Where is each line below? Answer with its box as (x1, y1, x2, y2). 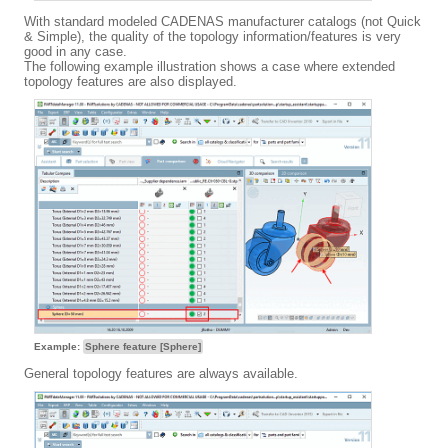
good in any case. (24, 43, 127, 59)
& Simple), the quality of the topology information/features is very (24, 28, 401, 44)
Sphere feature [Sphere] (85, 341, 201, 353)
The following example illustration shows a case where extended (24, 58, 395, 74)
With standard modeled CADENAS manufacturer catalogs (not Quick (24, 13, 421, 29)
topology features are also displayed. (24, 73, 237, 89)
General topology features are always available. (24, 366, 298, 382)
